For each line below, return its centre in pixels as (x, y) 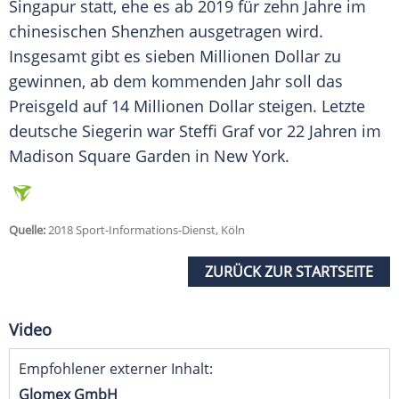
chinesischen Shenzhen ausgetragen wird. (166, 32)
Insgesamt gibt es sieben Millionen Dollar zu (175, 57)
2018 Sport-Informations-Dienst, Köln (145, 230)
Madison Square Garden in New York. (149, 156)
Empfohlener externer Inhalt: (116, 369)
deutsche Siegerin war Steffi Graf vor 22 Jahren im (195, 131)
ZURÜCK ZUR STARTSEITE (289, 272)
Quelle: (27, 230)
